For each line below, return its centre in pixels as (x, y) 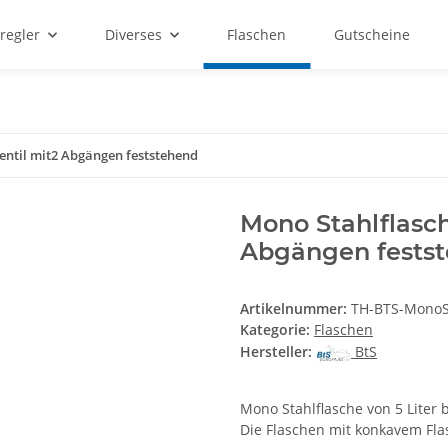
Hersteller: (276, 351)
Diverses (133, 34)
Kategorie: (277, 329)
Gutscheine (372, 34)
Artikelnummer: (295, 308)
